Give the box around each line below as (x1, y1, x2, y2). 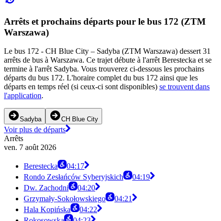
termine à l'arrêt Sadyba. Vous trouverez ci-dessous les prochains (4, 65, 204, 74)
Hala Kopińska (24, 205, 71, 214)
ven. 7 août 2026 (4, 143, 56, 152)
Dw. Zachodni (24, 184, 69, 192)
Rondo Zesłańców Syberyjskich (24, 173, 123, 182)
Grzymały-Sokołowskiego (24, 194, 106, 203)
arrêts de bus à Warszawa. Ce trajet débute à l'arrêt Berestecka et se (4, 56, 212, 65)
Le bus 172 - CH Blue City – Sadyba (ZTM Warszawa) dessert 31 (4, 47, 211, 56)
